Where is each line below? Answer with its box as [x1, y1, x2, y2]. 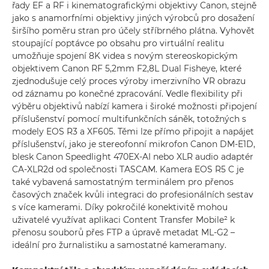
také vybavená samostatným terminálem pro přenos [12, 177, 234, 187]
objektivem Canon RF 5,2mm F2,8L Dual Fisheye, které [12, 63, 241, 74]
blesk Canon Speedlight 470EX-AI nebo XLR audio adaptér [12, 151, 253, 162]
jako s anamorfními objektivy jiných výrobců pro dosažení [12, 13, 255, 23]
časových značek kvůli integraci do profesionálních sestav [12, 189, 253, 200]
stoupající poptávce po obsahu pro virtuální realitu [12, 38, 224, 49]
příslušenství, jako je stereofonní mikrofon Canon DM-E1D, [12, 139, 255, 150]
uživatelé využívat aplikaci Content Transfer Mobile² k [12, 214, 235, 225]
